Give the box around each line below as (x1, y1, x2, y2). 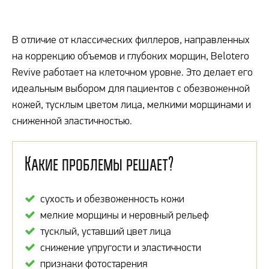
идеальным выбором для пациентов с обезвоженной (12, 82, 250, 94)
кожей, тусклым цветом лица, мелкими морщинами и (12, 98, 251, 110)
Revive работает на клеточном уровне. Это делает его (12, 66, 253, 78)
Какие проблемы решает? (25, 152, 174, 175)
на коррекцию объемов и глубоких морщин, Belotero (12, 50, 249, 62)
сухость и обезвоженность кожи (38, 193, 184, 205)
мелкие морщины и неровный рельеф (38, 209, 209, 221)
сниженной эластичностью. (12, 115, 132, 127)
